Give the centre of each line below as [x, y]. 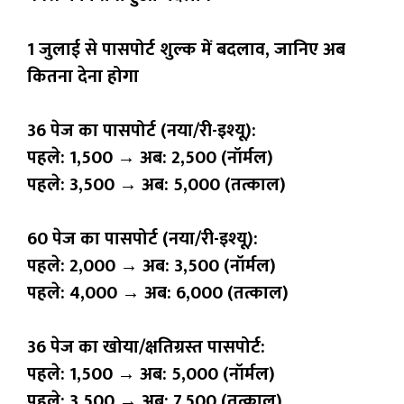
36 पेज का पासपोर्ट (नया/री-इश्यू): [142, 131]
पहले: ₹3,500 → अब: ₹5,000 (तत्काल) [156, 185]
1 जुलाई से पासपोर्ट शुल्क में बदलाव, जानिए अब [186, 50]
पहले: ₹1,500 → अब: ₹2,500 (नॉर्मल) [150, 158]
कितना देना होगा [83, 77]
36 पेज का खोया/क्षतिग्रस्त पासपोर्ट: [146, 348]
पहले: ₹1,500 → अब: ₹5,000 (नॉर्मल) [151, 375]
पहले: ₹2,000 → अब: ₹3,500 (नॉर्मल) [151, 266]
